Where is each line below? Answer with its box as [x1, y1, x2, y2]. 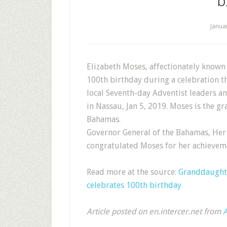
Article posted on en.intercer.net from [87, 207, 223, 216]
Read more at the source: [87, 167, 178, 177]
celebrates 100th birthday [87, 180, 181, 190]
